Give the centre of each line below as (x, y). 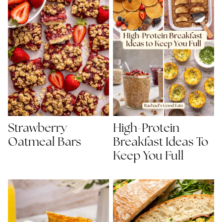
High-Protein (146, 128)
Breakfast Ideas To (161, 142)
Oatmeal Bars (45, 142)
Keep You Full (148, 156)
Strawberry (37, 128)
